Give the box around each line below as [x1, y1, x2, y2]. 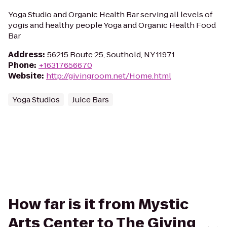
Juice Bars [72, 94, 109, 105]
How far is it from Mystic [8, 195, 188, 214]
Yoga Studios [12, 94, 60, 105]
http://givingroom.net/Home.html [46, 70, 171, 81]
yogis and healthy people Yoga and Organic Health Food [8, 20, 216, 30]
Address [8, 49, 43, 60]
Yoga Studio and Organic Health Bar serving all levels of [8, 9, 213, 20]
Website [8, 70, 42, 81]
